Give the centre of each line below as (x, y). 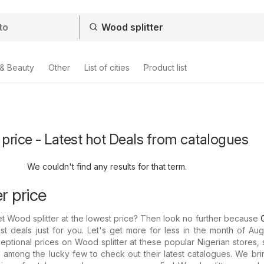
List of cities (107, 67)
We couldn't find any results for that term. (107, 166)
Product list (165, 67)
